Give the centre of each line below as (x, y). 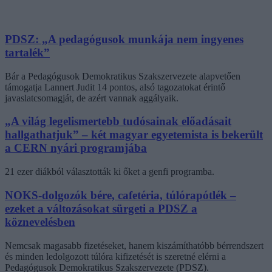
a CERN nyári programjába (76, 148)
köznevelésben (40, 222)
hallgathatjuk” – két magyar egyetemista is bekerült (134, 135)
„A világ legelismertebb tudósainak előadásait (118, 121)
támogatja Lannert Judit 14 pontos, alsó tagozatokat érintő (115, 87)
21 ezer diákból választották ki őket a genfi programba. (110, 172)
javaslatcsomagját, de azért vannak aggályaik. (92, 98)
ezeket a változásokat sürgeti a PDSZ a (101, 208)
